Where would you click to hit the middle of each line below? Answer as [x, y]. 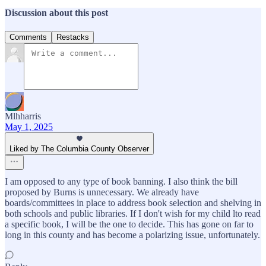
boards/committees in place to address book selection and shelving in [133, 203]
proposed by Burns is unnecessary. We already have [102, 192]
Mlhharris [23, 116]
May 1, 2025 [29, 127]
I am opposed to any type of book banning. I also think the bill [121, 182]
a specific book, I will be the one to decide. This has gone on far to [129, 224]
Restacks [73, 37]
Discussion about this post [56, 13]
